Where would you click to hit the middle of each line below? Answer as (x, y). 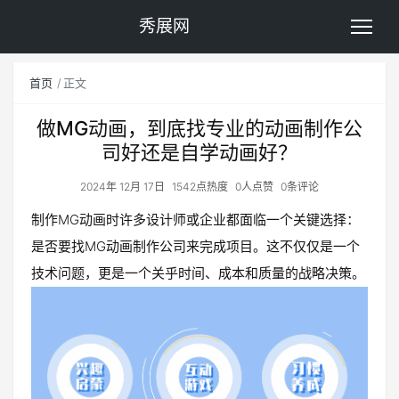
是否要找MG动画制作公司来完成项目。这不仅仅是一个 (195, 246)
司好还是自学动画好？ (199, 152)
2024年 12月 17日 (122, 187)
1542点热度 (200, 187)
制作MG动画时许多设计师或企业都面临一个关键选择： (195, 220)
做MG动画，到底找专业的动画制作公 (199, 128)
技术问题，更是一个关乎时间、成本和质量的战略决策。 (198, 273)
